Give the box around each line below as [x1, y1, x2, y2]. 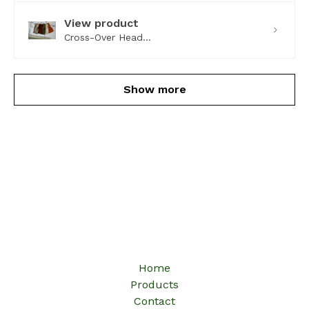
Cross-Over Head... [64, 32, 151, 43]
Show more [123, 83, 186, 97]
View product [64, 17, 139, 30]
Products [130, 278, 179, 292]
